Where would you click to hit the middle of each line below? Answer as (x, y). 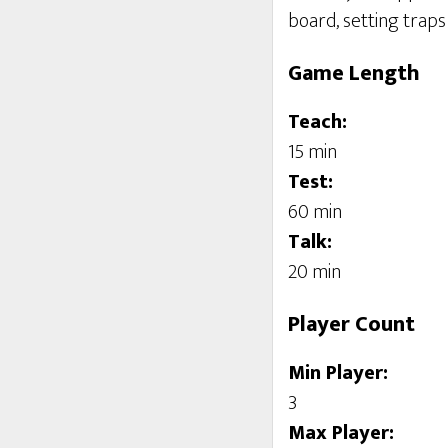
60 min (315, 212)
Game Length (354, 73)
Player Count (351, 324)
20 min (314, 272)
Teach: (317, 122)
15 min (312, 152)
